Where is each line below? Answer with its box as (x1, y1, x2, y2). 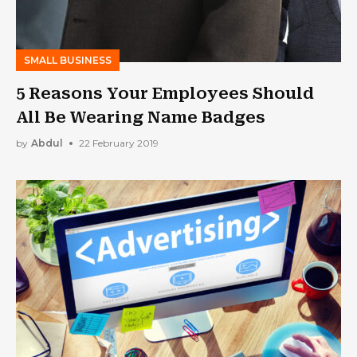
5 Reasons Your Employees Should (16, 83, 314, 103)
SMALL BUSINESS (24, 53, 112, 66)
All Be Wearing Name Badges (16, 107, 265, 127)
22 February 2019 (79, 137, 159, 149)
